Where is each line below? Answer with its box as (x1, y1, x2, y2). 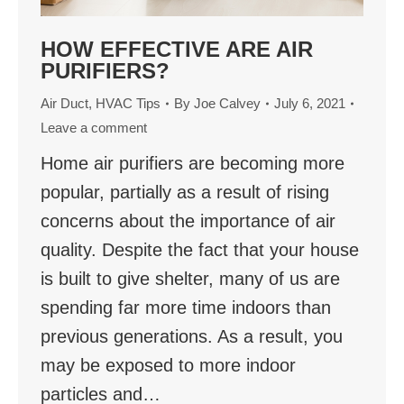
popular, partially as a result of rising (41, 182, 329, 203)
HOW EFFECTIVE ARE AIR (41, 37, 313, 62)
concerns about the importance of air (41, 211, 335, 232)
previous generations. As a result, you (41, 326, 343, 347)
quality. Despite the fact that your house (41, 240, 359, 261)
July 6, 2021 (274, 96, 345, 112)
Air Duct (41, 96, 88, 112)
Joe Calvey (194, 96, 261, 112)
